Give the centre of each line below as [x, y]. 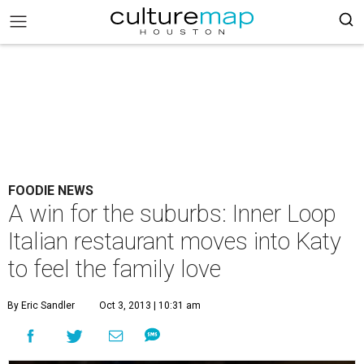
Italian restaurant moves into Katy [175, 241]
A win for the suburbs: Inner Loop [172, 214]
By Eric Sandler [41, 305]
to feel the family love [115, 269]
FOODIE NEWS [51, 191]
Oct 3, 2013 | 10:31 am [150, 305]
